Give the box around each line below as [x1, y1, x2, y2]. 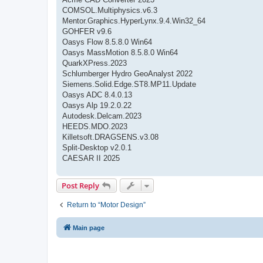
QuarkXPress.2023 [62, 58, 127, 68]
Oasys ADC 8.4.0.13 [62, 90, 132, 99]
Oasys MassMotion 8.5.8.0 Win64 [62, 48, 178, 57]
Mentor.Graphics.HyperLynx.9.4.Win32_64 [62, 16, 205, 25]
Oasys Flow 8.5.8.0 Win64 [62, 37, 152, 46]
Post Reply [62, 180, 99, 191]
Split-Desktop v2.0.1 [62, 143, 131, 152]
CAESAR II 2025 [62, 153, 120, 163]
